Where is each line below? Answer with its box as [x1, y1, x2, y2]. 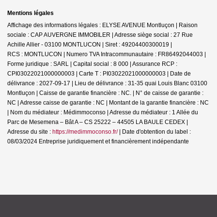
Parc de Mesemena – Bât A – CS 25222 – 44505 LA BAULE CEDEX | [7, 118, 188, 125]
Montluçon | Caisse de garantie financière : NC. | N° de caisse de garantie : [7, 89, 203, 96]
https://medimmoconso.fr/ [52, 128, 118, 135]
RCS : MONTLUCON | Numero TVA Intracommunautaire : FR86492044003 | [7, 50, 206, 58]
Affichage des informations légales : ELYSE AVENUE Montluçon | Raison [7, 21, 198, 29]
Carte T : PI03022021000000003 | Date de [79, 70, 191, 77]
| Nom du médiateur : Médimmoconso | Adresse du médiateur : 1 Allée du [7, 108, 198, 116]
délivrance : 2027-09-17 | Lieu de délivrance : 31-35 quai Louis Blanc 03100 [7, 79, 207, 87]
